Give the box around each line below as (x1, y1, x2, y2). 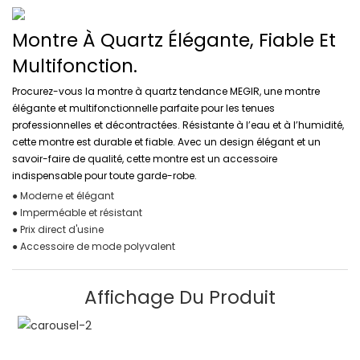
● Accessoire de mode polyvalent (12, 239, 175, 253)
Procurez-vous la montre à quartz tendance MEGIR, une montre (12, 84, 320, 98)
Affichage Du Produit (84, 284, 276, 310)
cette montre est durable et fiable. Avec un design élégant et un (12, 134, 321, 149)
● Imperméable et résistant (12, 206, 142, 219)
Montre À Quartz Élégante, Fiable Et (12, 27, 336, 54)
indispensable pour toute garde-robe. (12, 168, 197, 182)
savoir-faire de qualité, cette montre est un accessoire (12, 151, 277, 166)
